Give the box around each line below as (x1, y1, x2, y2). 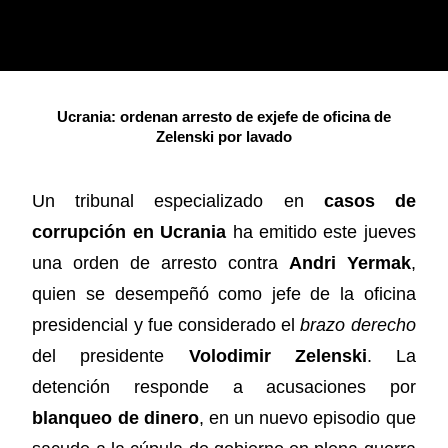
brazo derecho (300, 315, 416, 336)
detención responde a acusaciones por (32, 377, 416, 398)
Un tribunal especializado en (32, 191, 324, 212)
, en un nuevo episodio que (198, 408, 416, 429)
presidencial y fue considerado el (32, 315, 301, 336)
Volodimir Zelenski (188, 346, 367, 367)
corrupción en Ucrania (32, 222, 227, 243)
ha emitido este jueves (226, 222, 416, 243)
